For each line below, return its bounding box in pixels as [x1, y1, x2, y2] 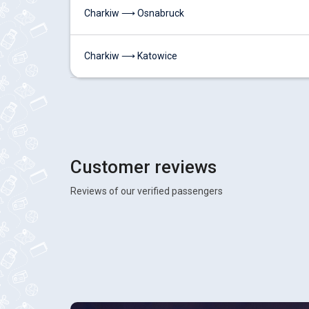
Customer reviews [70, 157, 217, 177]
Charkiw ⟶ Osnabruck [84, 8, 184, 19]
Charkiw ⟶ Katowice [84, 50, 177, 61]
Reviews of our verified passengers [70, 186, 223, 197]
